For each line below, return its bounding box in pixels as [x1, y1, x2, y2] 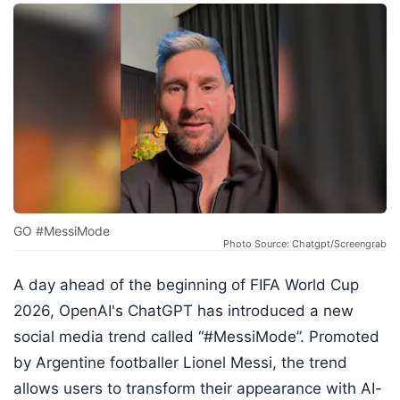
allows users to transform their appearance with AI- [13, 379, 382, 398]
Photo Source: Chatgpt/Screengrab [223, 237, 387, 251]
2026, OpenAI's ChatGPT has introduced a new [13, 302, 354, 321]
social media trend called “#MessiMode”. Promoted [13, 328, 379, 346]
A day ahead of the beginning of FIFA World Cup [13, 276, 359, 295]
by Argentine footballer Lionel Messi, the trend [13, 354, 347, 372]
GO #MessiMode [13, 223, 110, 239]
